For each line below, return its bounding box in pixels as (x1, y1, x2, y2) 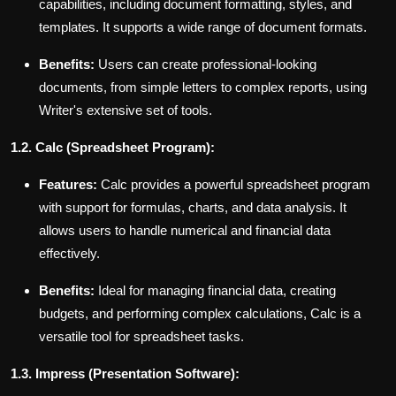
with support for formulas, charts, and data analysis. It (39, 200, 346, 216)
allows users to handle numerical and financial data (39, 223, 331, 239)
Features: (39, 177, 97, 193)
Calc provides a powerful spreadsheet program (97, 177, 370, 193)
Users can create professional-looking (95, 57, 316, 72)
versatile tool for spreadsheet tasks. (39, 329, 244, 345)
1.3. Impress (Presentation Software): (11, 366, 240, 382)
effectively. (39, 246, 100, 262)
